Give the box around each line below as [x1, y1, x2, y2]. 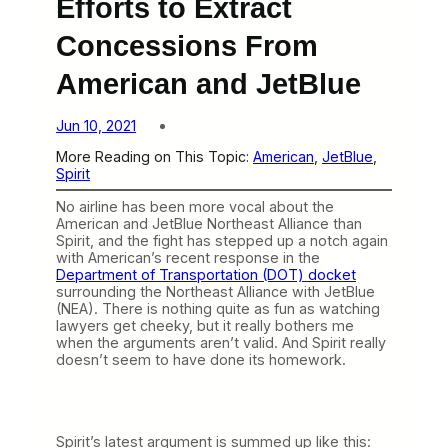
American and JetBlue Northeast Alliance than [56, 214, 362, 232]
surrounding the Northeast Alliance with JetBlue [56, 282, 375, 300]
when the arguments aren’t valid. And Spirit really [56, 333, 386, 351]
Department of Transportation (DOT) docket [56, 265, 356, 283]
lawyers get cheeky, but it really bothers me [56, 316, 354, 334]
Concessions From [56, 28, 318, 62]
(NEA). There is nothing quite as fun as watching [56, 299, 380, 317]
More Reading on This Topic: [56, 147, 253, 165]
